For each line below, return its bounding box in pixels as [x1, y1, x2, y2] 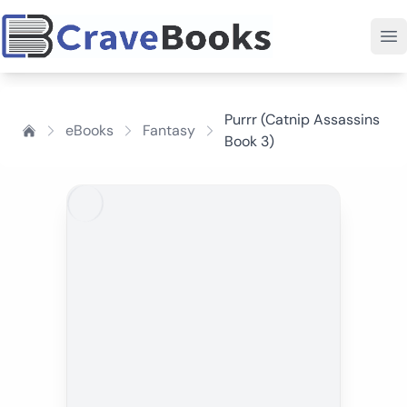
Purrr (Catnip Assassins [224, 110, 380, 129]
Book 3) [224, 132, 274, 151]
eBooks [65, 121, 114, 140]
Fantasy [143, 121, 195, 140]
